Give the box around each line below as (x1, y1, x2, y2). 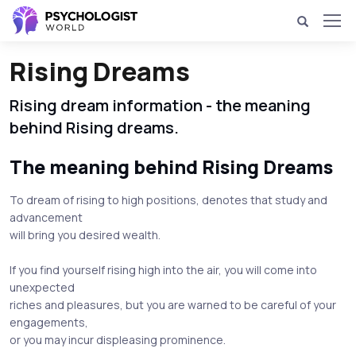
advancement (10, 210, 83, 225)
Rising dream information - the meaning (10, 95, 311, 116)
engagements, (10, 315, 88, 330)
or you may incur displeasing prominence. (10, 332, 226, 347)
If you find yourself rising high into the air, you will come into (10, 262, 317, 277)
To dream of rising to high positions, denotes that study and (10, 192, 327, 207)
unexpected (10, 280, 75, 295)
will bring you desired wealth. (10, 227, 161, 242)
